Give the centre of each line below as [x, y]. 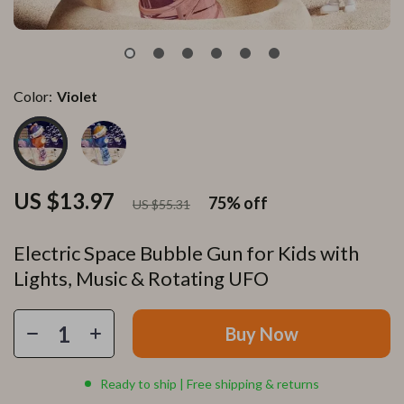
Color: [33, 96]
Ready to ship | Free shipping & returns [210, 384]
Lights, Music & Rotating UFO [141, 278]
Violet [77, 96]
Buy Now [262, 334]
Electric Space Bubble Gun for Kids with [186, 253]
